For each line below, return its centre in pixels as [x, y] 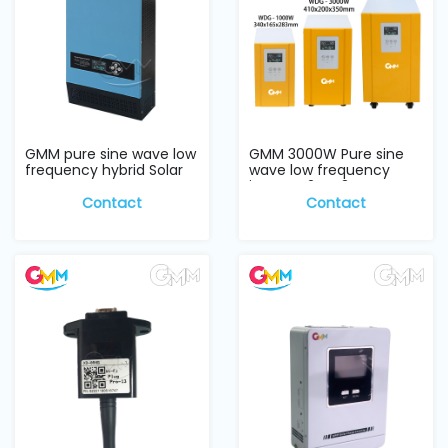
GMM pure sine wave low [110, 154]
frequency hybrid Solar [104, 170]
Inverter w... [64, 186]
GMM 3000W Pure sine [326, 154]
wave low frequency [319, 170]
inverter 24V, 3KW [310, 186]
